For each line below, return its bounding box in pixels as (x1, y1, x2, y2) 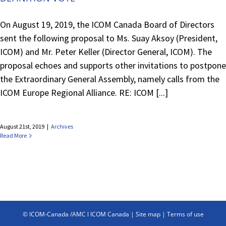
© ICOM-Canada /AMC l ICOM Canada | (22, 209, 136, 218)
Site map (135, 209, 160, 218)
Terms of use (166, 209, 204, 218)
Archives (51, 122, 73, 130)
